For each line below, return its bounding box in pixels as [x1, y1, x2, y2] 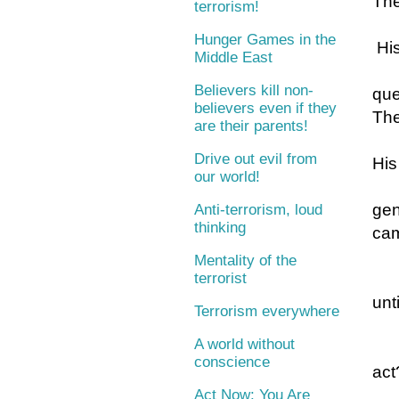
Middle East [194, 49, 273, 67]
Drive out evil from [194, 151, 317, 168]
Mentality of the [194, 252, 297, 270]
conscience [194, 354, 270, 371]
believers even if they [194, 100, 337, 118]
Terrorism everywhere [194, 303, 339, 321]
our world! [194, 168, 260, 186]
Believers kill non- [194, 82, 313, 100]
